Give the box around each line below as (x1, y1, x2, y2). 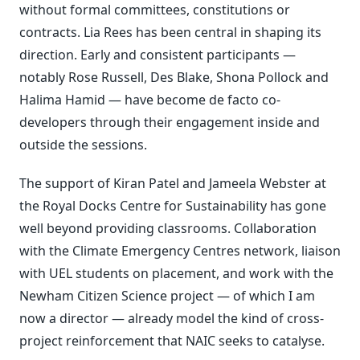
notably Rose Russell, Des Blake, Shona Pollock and (19, 68, 329, 87)
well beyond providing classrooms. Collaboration (19, 219, 317, 238)
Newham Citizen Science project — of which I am (19, 287, 315, 305)
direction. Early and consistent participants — (19, 46, 296, 64)
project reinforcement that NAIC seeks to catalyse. (19, 332, 325, 350)
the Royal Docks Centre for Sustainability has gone (19, 197, 326, 215)
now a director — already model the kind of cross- (19, 309, 324, 328)
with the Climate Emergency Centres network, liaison (19, 242, 341, 260)
